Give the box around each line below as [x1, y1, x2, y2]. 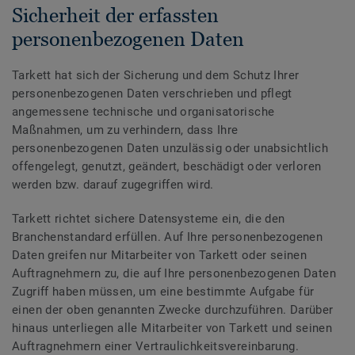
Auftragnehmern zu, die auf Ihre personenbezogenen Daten [12, 266, 336, 281]
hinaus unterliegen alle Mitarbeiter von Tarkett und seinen [12, 321, 333, 336]
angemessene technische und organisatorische [12, 105, 275, 120]
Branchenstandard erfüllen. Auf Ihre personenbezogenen [12, 230, 323, 245]
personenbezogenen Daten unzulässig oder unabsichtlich [12, 141, 329, 156]
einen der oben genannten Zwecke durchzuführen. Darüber [12, 303, 334, 318]
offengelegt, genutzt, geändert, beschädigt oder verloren [12, 159, 322, 174]
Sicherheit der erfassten [12, 4, 219, 27]
